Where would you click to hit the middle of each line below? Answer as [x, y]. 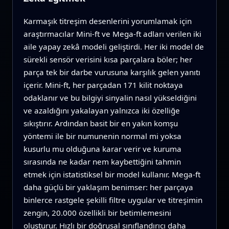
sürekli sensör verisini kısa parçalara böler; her [108, 60]
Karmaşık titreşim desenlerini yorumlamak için [107, 21]
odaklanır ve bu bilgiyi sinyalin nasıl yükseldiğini [110, 98]
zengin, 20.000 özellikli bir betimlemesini [97, 213]
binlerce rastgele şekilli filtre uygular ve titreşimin [113, 200]
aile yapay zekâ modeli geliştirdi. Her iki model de [113, 47]
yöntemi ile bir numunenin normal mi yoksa [102, 136]
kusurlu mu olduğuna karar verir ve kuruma [102, 149]
